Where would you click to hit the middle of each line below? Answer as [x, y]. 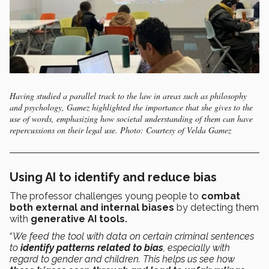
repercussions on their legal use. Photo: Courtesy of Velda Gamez [120, 130]
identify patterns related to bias [92, 248]
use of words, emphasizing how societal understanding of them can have [131, 119]
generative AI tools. [79, 219]
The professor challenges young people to [105, 196]
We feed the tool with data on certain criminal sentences [133, 237]
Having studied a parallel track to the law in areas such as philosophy [128, 96]
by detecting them [216, 208]
